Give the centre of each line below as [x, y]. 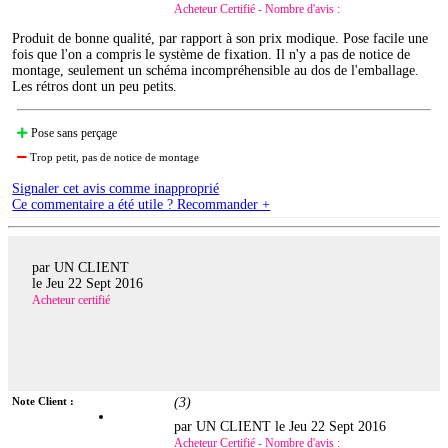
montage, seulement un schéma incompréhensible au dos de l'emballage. [216, 70]
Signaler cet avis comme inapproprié [116, 188]
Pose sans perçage [73, 132]
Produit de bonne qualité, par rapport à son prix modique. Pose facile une [220, 38]
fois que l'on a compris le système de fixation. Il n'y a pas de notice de [211, 54]
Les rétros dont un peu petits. [95, 86]
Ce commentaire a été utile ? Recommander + [141, 204]
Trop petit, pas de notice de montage [113, 156]
